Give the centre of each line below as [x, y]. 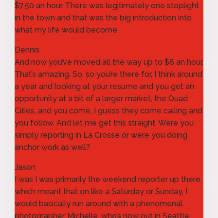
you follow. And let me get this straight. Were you [104, 123]
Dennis [27, 50]
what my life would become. [67, 30]
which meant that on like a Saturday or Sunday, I [101, 191]
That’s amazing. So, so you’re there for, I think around [109, 74]
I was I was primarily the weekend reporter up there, [108, 179]
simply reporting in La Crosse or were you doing [101, 135]
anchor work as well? [52, 147]
